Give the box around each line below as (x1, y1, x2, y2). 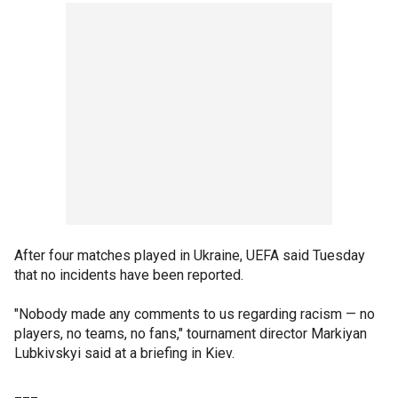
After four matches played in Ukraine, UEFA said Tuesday (14, 247, 365, 264)
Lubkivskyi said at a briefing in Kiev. (14, 345, 235, 362)
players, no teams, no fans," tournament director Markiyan (14, 325, 367, 342)
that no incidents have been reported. (14, 267, 243, 283)
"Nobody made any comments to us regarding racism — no (14, 306, 375, 322)
